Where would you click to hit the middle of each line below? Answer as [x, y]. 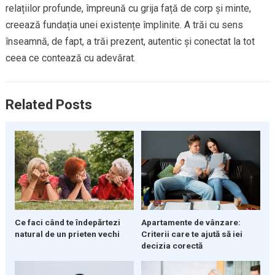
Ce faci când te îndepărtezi [67, 223]
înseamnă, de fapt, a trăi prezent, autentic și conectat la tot [130, 42]
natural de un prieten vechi [67, 234]
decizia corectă [172, 246]
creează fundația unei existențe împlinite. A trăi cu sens [124, 25]
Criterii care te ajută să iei [192, 234]
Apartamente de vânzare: [191, 223]
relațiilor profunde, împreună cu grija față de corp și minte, [128, 9]
